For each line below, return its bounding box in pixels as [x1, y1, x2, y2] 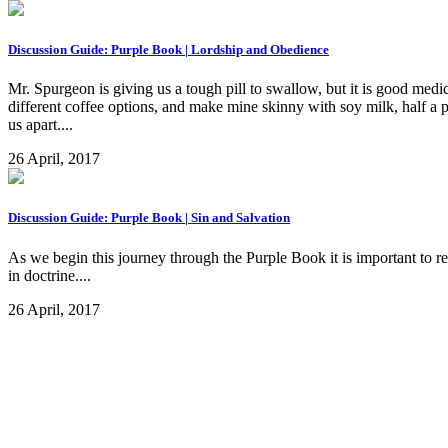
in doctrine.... [8, 266, 91, 284]
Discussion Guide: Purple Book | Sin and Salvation [8, 210, 290, 226]
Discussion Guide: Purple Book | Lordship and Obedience [8, 42, 329, 58]
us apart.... [8, 116, 73, 134]
